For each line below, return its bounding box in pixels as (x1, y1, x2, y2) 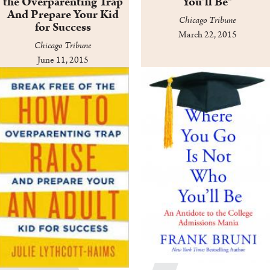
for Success (34, 19, 91, 36)
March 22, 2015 (178, 29, 237, 41)
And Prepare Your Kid (7, 7, 119, 23)
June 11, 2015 (37, 54, 89, 66)
